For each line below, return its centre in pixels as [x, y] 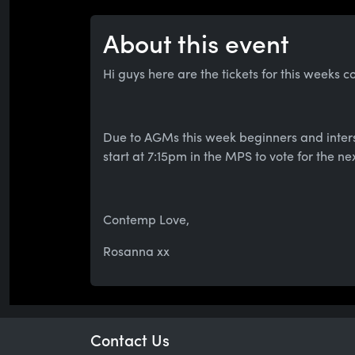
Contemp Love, [146, 219]
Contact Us [130, 340]
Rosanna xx [136, 251]
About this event [196, 43]
